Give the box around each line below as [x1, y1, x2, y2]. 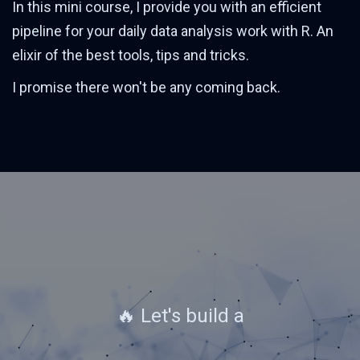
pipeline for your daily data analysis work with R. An [12, 22, 333, 40]
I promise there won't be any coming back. [12, 79, 280, 96]
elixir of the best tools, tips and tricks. [12, 47, 249, 64]
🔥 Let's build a [116, 305, 244, 328]
